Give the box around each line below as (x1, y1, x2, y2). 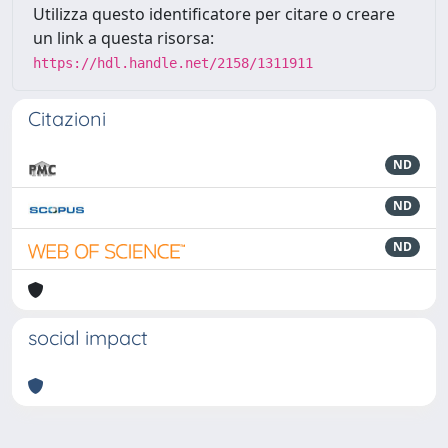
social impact (28, 324, 148, 350)
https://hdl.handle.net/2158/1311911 (33, 54, 313, 71)
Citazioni (28, 105, 106, 131)
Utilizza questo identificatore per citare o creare (33, 2, 395, 25)
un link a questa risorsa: (33, 26, 214, 49)
